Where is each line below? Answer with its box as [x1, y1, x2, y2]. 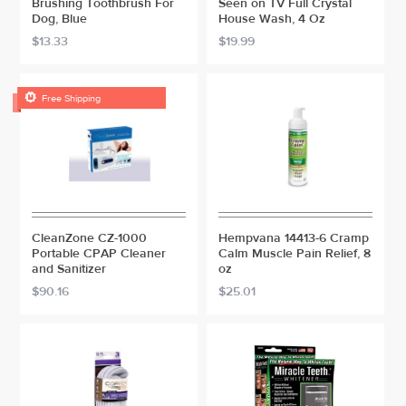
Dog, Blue [32, 11, 88, 27]
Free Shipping [42, 92, 101, 105]
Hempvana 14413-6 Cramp [218, 230, 369, 246]
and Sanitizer [32, 261, 107, 277]
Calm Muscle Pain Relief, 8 [218, 246, 371, 262]
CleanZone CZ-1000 [32, 230, 148, 246]
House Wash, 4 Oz [218, 11, 325, 27]
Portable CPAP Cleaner [32, 246, 167, 262]
